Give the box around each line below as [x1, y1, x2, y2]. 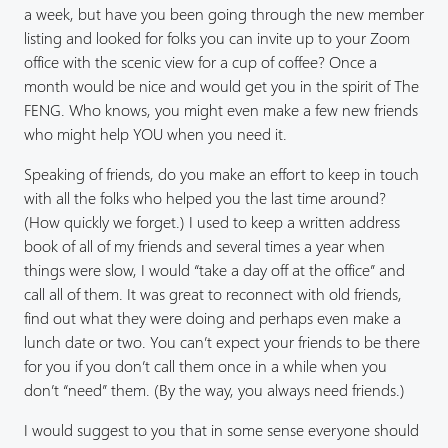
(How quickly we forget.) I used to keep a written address [24, 211, 400, 233]
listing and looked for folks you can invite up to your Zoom [24, 26, 410, 48]
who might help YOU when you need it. [24, 122, 287, 144]
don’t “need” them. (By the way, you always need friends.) [24, 379, 405, 401]
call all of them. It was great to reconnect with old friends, [24, 283, 402, 305]
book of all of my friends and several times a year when [24, 235, 385, 257]
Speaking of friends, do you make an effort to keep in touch [24, 163, 419, 185]
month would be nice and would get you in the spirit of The [24, 74, 419, 96]
